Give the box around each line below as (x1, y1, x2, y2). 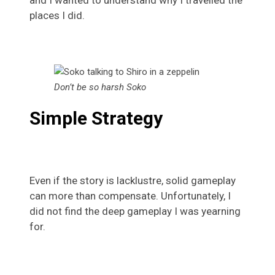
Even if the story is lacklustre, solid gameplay (29, 174, 236, 187)
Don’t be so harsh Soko (54, 82, 146, 93)
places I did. (29, 9, 85, 22)
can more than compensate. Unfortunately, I (29, 189, 231, 202)
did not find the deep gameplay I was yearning (29, 204, 241, 217)
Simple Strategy (29, 107, 163, 129)
